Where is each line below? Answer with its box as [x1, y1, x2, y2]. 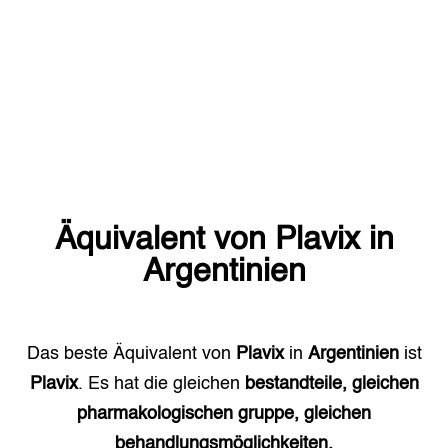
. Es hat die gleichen [77, 375, 240, 393]
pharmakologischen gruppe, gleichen [77, 405, 371, 423]
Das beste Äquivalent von [26, 345, 236, 363]
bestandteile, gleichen [244, 375, 419, 393]
